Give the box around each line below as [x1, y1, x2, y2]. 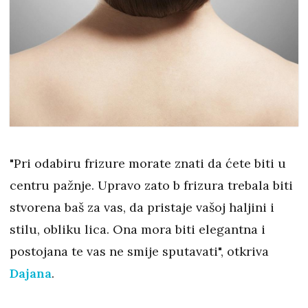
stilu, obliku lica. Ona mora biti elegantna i [10, 221, 265, 238]
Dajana [10, 265, 52, 282]
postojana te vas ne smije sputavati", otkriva [10, 243, 269, 260]
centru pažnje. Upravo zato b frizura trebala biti [10, 177, 293, 194]
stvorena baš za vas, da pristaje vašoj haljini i [10, 199, 274, 216]
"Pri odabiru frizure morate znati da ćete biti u [10, 155, 286, 172]
